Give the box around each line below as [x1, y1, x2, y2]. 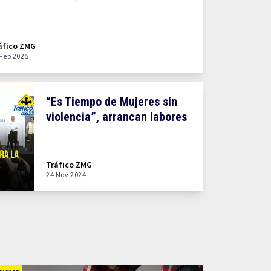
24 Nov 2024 [46, 170, 87, 179]
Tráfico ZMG [46, 159, 92, 170]
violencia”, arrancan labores [46, 109, 187, 124]
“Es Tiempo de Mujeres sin [46, 94, 177, 109]
